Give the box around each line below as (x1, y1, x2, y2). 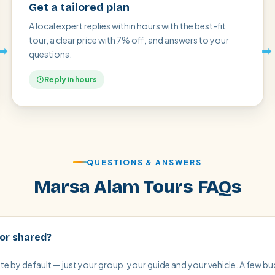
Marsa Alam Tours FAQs (33, 176, 242, 198)
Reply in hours (44, 75, 97, 84)
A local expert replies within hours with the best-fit (29, 20, 226, 31)
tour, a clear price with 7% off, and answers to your (29, 34, 229, 45)
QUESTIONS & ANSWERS (87, 158, 202, 167)
